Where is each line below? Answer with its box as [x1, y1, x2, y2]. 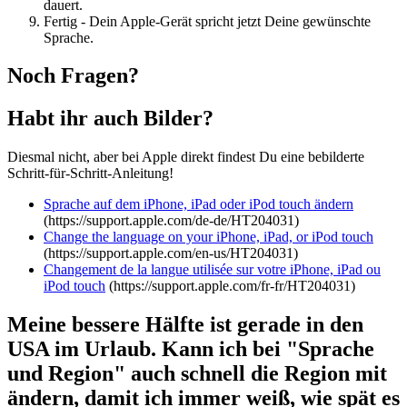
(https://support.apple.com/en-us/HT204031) [44, 245, 298, 262]
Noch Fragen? [7, 64, 139, 88]
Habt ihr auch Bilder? [7, 106, 213, 131]
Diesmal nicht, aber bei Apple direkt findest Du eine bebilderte [7, 149, 364, 165]
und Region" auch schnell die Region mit [7, 362, 387, 386]
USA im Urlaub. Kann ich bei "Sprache [7, 337, 374, 362]
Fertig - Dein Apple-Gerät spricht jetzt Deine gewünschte [44, 13, 371, 29]
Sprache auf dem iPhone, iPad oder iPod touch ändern [44, 196, 353, 213]
